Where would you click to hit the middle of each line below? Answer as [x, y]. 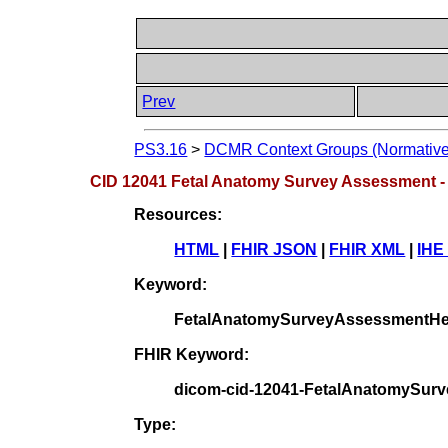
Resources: [178, 214]
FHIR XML [367, 249]
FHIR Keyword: [192, 354]
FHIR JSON [274, 249]
